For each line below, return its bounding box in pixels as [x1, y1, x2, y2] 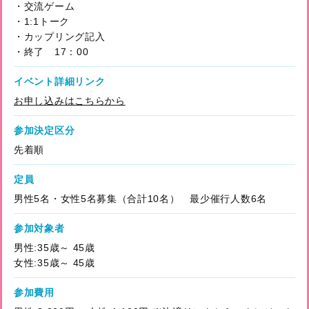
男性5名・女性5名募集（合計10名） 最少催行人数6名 [14, 192, 267, 204]
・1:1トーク [14, 15, 70, 27]
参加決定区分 [14, 124, 75, 136]
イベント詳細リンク [14, 75, 106, 87]
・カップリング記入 [14, 30, 106, 42]
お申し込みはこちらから [14, 94, 126, 106]
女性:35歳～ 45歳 [14, 257, 95, 268]
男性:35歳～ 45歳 [14, 241, 95, 253]
